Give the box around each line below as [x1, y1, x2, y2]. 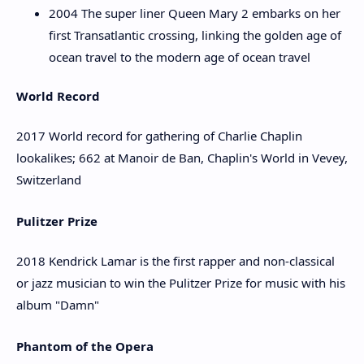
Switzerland [16, 171, 81, 188]
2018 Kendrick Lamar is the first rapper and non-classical [16, 253, 335, 269]
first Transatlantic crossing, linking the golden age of [49, 27, 341, 43]
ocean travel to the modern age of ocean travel [49, 49, 310, 65]
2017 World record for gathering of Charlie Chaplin [16, 128, 302, 144]
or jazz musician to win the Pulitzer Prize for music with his [16, 275, 345, 291]
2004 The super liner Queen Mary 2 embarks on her [49, 5, 340, 21]
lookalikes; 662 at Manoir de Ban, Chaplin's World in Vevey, [16, 149, 348, 166]
